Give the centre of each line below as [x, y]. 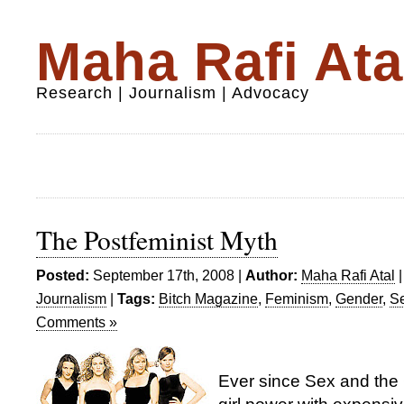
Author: [271, 275]
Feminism [297, 298]
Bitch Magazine [208, 298]
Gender [359, 298]
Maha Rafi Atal [348, 275]
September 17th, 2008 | [167, 275]
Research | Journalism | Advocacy [173, 93]
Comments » [77, 322]
